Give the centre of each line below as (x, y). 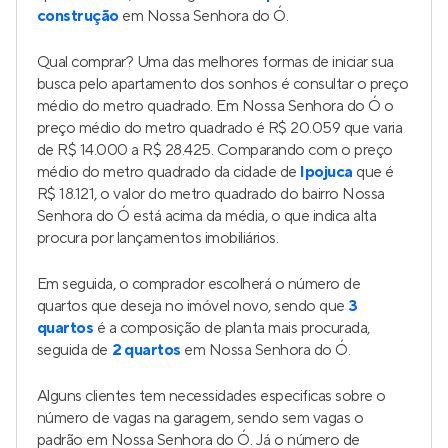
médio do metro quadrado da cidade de (169, 172)
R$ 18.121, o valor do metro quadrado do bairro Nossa (211, 194)
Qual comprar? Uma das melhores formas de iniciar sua (215, 62)
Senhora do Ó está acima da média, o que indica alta (207, 216)
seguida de (74, 350)
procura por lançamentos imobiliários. (158, 238)
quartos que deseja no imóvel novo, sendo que (193, 306)
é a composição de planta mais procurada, (231, 328)
